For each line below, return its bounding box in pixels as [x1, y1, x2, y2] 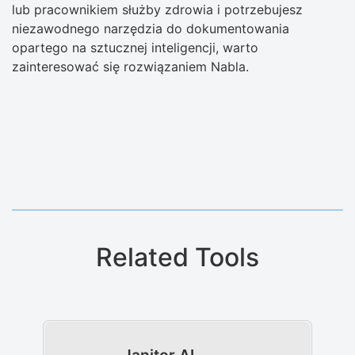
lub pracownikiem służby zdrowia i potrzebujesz [12, 2, 303, 18]
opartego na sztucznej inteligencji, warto [12, 40, 258, 56]
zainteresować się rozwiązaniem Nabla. [12, 59, 249, 75]
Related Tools [96, 242, 259, 273]
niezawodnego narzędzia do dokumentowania [12, 21, 289, 37]
